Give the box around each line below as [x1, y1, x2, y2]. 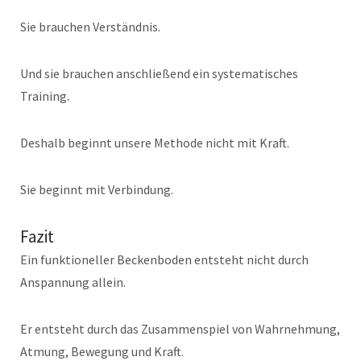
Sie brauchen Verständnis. [20, 18, 160, 35]
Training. [20, 87, 69, 104]
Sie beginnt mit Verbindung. [20, 180, 173, 197]
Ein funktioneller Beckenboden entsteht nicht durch [20, 251, 309, 268]
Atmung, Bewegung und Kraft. [20, 342, 184, 359]
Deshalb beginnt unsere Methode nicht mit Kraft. [20, 134, 289, 151]
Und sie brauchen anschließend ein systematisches [20, 64, 298, 81]
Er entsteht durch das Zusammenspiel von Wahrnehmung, [20, 320, 340, 337]
